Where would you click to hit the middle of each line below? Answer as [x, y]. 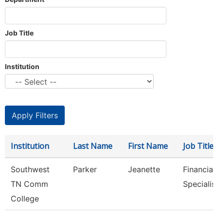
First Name [148, 146]
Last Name [93, 146]
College [25, 199]
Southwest [30, 169]
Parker [85, 169]
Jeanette [144, 169]
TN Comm [29, 184]
